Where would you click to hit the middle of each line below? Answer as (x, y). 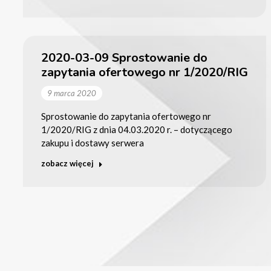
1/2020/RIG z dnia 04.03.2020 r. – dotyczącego (136, 129)
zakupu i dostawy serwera (92, 142)
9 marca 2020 (71, 93)
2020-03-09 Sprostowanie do (124, 57)
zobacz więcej (67, 163)
